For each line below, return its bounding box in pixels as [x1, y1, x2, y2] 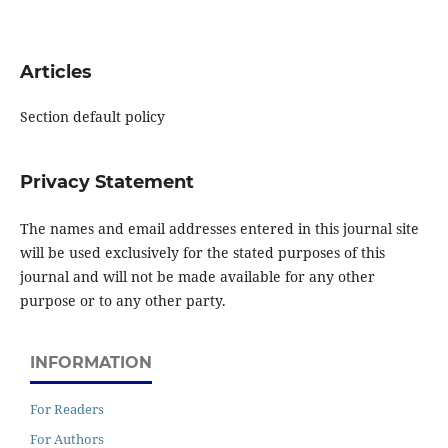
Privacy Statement [19, 171, 194, 194]
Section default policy [19, 107, 165, 127]
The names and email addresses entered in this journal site [19, 219, 419, 239]
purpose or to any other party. [19, 291, 226, 311]
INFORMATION [30, 353, 152, 373]
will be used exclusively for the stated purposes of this [19, 243, 385, 263]
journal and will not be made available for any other [19, 267, 375, 287]
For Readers [30, 400, 104, 419]
